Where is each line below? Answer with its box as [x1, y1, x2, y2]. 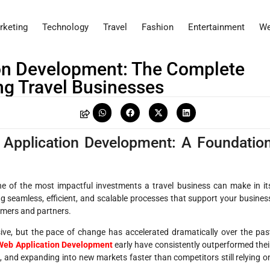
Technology [42, 22, 89, 33]
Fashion [142, 22, 174, 33]
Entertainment [188, 22, 245, 33]
